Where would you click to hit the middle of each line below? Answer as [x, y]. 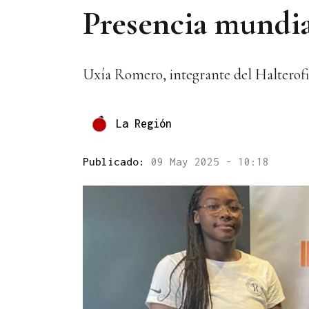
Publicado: [117, 162]
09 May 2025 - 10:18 [210, 162]
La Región [144, 123]
